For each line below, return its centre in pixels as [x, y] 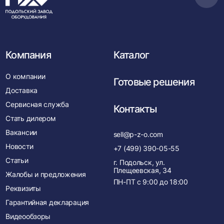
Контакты [135, 109]
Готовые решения [154, 82]
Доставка [21, 90]
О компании [25, 76]
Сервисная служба [37, 104]
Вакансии [21, 132]
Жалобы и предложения [46, 174]
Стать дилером [31, 118]
